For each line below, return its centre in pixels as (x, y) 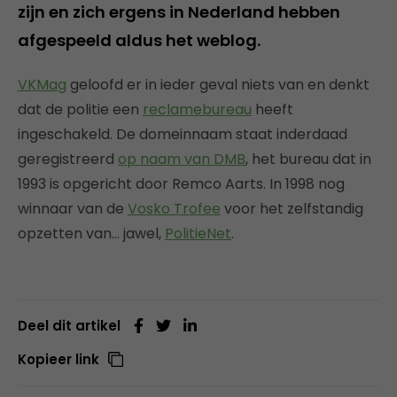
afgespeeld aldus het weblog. (139, 40)
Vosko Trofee (174, 208)
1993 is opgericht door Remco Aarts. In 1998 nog (181, 183)
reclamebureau (197, 109)
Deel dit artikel (69, 325)
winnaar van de (73, 208)
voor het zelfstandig (292, 208)
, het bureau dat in (308, 159)
